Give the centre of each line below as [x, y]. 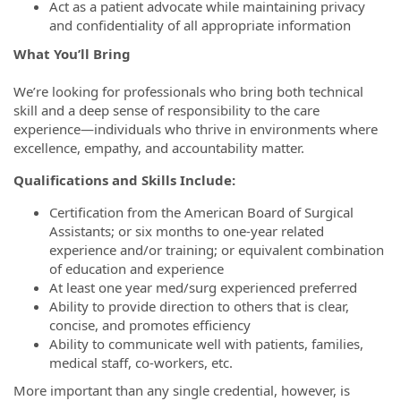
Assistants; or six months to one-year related [187, 230]
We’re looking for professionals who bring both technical [188, 91]
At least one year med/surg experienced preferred [203, 287]
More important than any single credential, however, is [182, 390]
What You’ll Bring [72, 53]
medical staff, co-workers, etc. [141, 362]
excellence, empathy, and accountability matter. [159, 147]
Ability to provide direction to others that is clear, [199, 306]
